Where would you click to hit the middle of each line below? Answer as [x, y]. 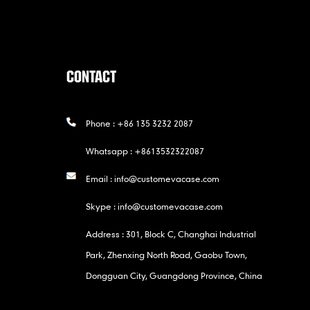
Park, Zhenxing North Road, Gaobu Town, [166, 254]
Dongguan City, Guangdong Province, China [174, 275]
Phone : [101, 123]
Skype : [101, 206]
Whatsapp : [110, 151]
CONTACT [91, 76]
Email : [100, 178]
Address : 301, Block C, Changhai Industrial [171, 234]
